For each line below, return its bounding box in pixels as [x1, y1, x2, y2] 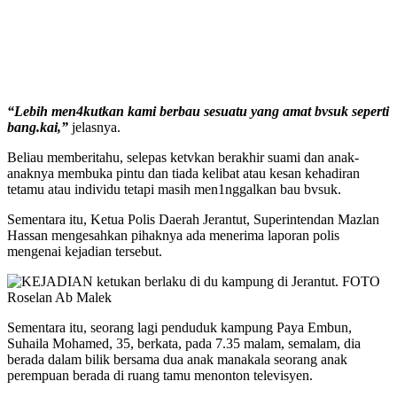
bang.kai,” [7, 120, 68, 136]
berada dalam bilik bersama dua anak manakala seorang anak [7, 352, 347, 368]
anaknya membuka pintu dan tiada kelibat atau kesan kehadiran [7, 166, 360, 182]
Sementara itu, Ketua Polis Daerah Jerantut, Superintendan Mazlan [7, 212, 379, 228]
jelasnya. [68, 120, 121, 136]
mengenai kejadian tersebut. [7, 244, 162, 260]
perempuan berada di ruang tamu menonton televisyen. [7, 368, 313, 384]
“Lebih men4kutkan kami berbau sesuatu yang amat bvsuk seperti [7, 104, 389, 120]
